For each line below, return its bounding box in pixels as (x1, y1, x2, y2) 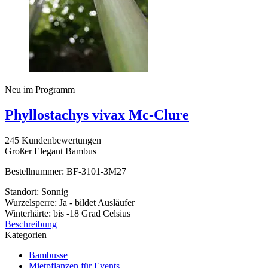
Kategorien (5, 229, 47, 240)
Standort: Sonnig (5, 186, 68, 197)
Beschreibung (5, 218, 57, 229)
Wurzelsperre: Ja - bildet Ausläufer (5, 197, 135, 208)
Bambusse (29, 249, 68, 260)
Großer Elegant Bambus (5, 145, 96, 156)
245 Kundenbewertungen (5, 135, 101, 145)
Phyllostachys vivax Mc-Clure (5, 106, 189, 123)
